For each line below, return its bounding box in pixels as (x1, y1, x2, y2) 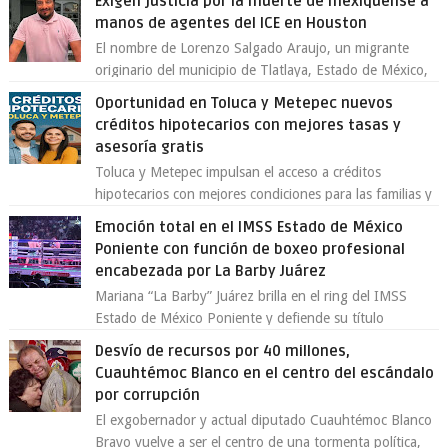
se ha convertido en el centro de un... (95, 84, 324, 100)
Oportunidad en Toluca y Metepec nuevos (95, 94, 394, 112)
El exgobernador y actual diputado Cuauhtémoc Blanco (95, 412, 433, 428)
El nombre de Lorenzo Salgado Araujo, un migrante (95, 40, 410, 56)
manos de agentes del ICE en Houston (95, 14, 368, 32)
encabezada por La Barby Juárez (95, 262, 327, 280)
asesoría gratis (95, 138, 205, 156)
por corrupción (95, 386, 201, 404)
